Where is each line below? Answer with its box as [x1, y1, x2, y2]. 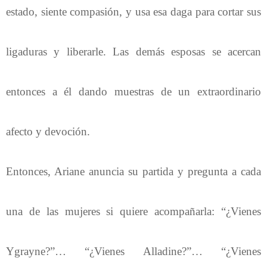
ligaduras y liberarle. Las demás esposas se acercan [6, 45, 261, 58]
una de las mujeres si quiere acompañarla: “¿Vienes [6, 204, 261, 218]
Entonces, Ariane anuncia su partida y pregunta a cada [6, 164, 261, 178]
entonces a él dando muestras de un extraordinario [6, 85, 261, 98]
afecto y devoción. [6, 125, 90, 138]
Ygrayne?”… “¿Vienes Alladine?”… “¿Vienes [6, 244, 261, 257]
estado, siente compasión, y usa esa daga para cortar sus [6, 5, 261, 18]
